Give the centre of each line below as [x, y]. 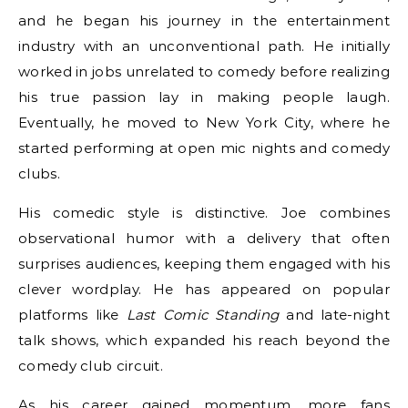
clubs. [39, 174]
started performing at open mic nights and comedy [204, 148]
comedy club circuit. [91, 366]
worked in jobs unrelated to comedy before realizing [204, 72]
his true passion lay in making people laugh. [204, 97]
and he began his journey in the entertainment [204, 21]
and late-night [334, 315]
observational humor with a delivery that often [204, 239]
